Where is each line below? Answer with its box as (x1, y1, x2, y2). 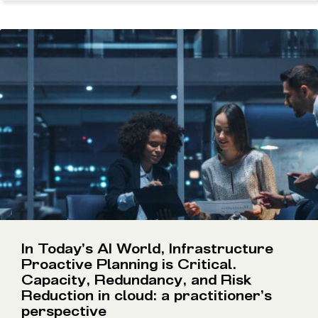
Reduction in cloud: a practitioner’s (21, 287, 272, 304)
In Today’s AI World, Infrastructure (21, 240, 273, 257)
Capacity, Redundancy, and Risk (21, 271, 251, 288)
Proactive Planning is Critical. (21, 256, 236, 273)
